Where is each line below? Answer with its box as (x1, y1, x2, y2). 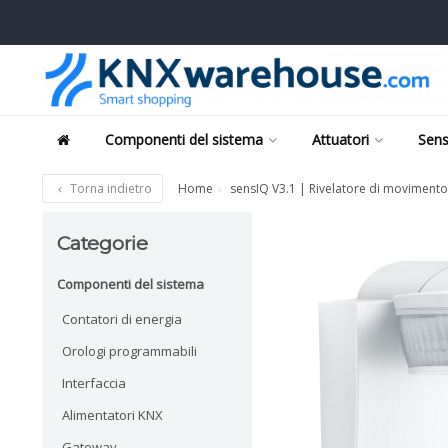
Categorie (57, 231, 148, 255)
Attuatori (312, 130, 369, 149)
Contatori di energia (62, 309, 182, 328)
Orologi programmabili (62, 341, 197, 360)
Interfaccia (62, 373, 126, 392)
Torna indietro (67, 180, 152, 197)
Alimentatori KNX (62, 405, 163, 424)
